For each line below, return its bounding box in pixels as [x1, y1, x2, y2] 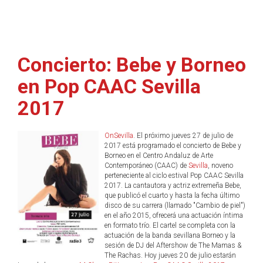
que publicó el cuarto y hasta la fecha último [104, 191, 240, 200]
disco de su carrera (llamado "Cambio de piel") [104, 201, 245, 210]
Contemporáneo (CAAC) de [104, 161, 188, 170]
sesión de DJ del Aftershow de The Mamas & [104, 241, 241, 249]
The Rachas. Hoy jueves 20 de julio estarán [104, 251, 236, 259]
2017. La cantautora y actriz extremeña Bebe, [104, 181, 241, 190]
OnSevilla [104, 131, 133, 140]
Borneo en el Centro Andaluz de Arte [104, 151, 213, 160]
